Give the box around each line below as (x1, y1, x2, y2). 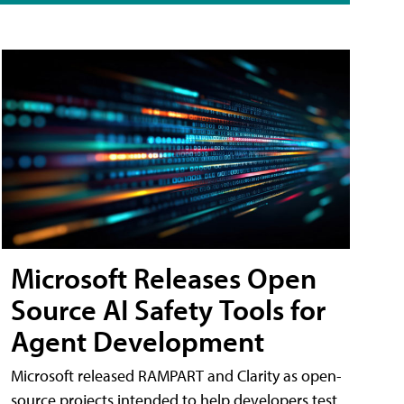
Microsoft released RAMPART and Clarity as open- (11, 364, 342, 386)
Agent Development (11, 322, 264, 359)
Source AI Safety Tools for (11, 290, 326, 327)
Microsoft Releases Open (11, 259, 317, 296)
